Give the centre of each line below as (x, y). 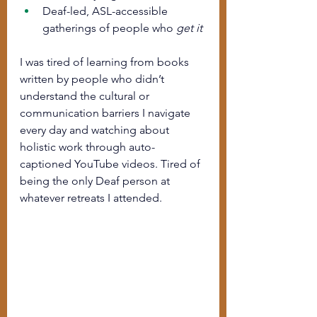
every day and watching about (96, 130)
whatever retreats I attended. (92, 198)
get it (189, 28)
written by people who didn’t (93, 79)
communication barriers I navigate (106, 113)
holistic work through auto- (87, 147)
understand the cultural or (86, 96)
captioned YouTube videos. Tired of (111, 164)
